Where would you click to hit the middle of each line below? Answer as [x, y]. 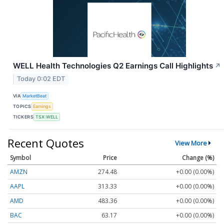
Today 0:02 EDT [41, 78]
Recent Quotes [46, 143]
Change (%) [198, 157]
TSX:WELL [46, 117]
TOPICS [22, 106]
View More [191, 143]
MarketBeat [35, 96]
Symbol [20, 157]
